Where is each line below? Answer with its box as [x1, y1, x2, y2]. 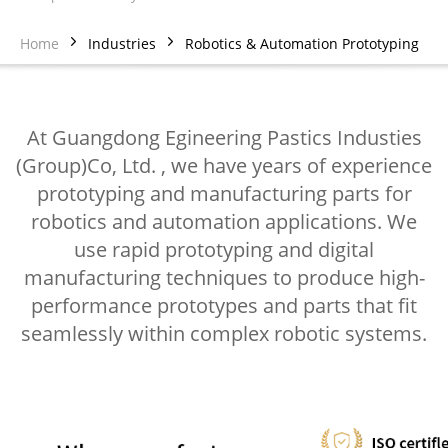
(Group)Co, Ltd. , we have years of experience [16, 151, 432, 179]
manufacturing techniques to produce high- [23, 263, 425, 291]
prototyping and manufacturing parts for [36, 179, 412, 207]
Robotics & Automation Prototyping [185, 33, 419, 53]
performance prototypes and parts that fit [31, 291, 417, 319]
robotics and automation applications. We [31, 207, 417, 235]
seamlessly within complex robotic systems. [21, 319, 427, 347]
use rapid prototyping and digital [74, 235, 374, 263]
